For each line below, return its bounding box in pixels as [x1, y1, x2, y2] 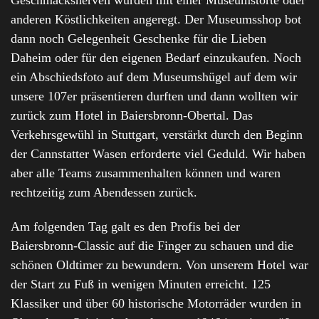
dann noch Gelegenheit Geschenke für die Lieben [11, 31, 266, 46]
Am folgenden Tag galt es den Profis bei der [11, 219, 240, 234]
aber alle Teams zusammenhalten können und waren [11, 166, 281, 181]
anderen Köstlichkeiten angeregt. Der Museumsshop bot [11, 12, 301, 27]
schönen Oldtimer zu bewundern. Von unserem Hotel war [11, 257, 308, 272]
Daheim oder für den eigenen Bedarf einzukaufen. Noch [11, 51, 301, 66]
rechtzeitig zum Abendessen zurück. [11, 185, 197, 200]
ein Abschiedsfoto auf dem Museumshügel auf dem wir [11, 70, 297, 85]
